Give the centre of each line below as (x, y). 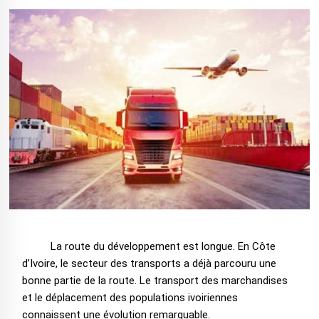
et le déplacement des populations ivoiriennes (130, 298)
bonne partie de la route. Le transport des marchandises (155, 281)
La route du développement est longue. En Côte (163, 247)
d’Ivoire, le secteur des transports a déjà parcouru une (149, 264)
